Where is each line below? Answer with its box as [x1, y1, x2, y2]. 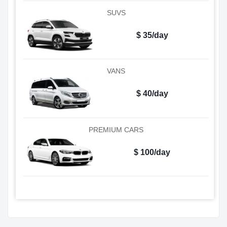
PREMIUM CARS [89, 125, 143, 134]
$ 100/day [134, 147, 170, 157]
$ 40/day [136, 89, 168, 98]
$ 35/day [136, 30, 168, 40]
